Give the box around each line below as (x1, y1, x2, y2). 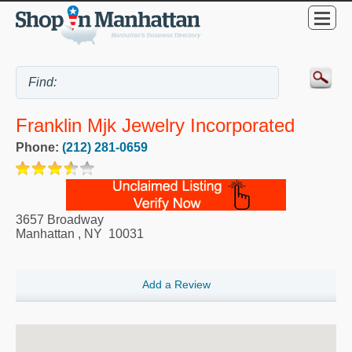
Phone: (16, 141, 62, 155)
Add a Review (141, 278, 211, 291)
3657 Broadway (16, 213, 104, 227)
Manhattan (16, 227, 75, 241)
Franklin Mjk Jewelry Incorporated (16, 115, 295, 137)
